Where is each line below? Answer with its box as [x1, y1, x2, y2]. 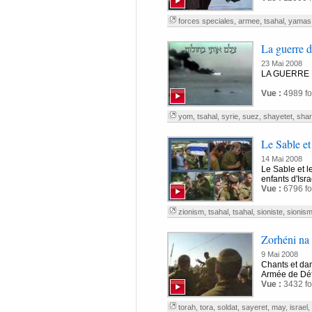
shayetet [263, 112, 292, 120]
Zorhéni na [260, 232, 309, 247]
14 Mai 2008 [260, 155, 302, 163]
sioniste [256, 208, 283, 216]
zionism [178, 208, 204, 216]
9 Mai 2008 [260, 250, 298, 258]
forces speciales [178, 17, 234, 25]
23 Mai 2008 [260, 59, 302, 68]
